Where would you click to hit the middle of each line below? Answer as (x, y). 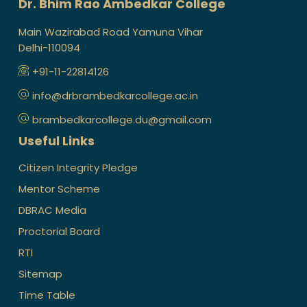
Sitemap (40, 273)
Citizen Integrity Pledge (78, 167)
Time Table (47, 295)
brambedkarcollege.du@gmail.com (122, 119)
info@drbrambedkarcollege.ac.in (115, 95)
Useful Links (57, 140)
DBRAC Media (52, 210)
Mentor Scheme (59, 188)
